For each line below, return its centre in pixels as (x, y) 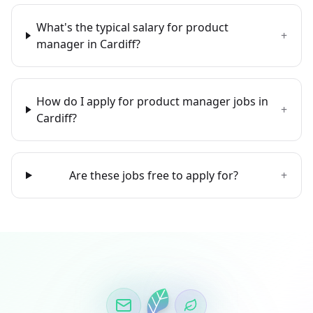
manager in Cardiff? (88, 44)
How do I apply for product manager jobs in (153, 101)
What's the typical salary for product (132, 27)
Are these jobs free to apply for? (153, 175)
